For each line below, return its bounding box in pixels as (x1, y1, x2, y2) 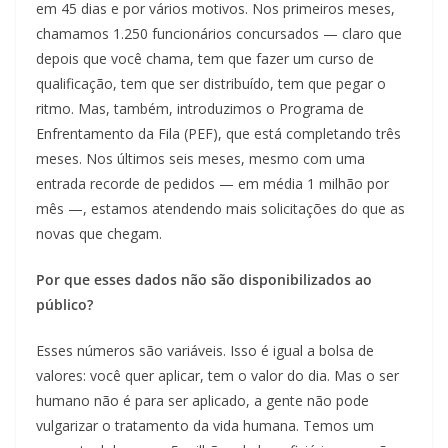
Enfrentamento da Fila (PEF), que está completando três (36, 124, 401, 144)
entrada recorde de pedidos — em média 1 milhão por (36, 174, 389, 194)
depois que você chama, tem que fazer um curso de (36, 49, 374, 69)
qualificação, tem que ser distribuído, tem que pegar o (36, 74, 386, 94)
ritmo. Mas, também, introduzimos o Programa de (36, 99, 364, 119)
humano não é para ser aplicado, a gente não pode (36, 391, 369, 411)
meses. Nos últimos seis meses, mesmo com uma (36, 149, 365, 169)
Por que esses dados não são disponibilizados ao (36, 270, 372, 290)
